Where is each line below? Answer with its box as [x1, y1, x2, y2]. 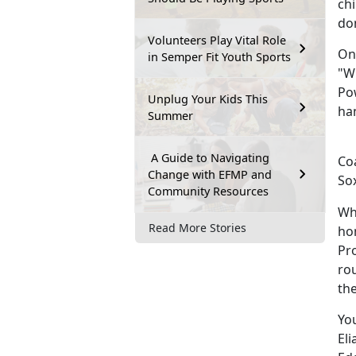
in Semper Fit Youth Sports [148, 48, 291, 64]
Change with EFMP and [148, 166, 272, 182]
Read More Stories [149, 220, 246, 236]
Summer [148, 107, 193, 123]
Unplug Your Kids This [148, 91, 268, 106]
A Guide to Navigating [148, 149, 269, 165]
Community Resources [148, 183, 269, 199]
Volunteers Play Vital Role [148, 32, 286, 48]
